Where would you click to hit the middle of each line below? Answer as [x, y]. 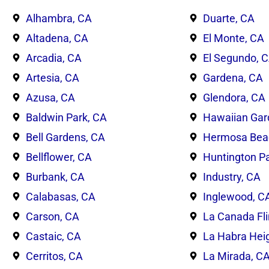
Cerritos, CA [54, 256]
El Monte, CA [233, 38]
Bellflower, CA [59, 157]
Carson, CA [52, 216]
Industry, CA [231, 177]
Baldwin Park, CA [66, 117]
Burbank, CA [55, 177]
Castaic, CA [53, 236]
